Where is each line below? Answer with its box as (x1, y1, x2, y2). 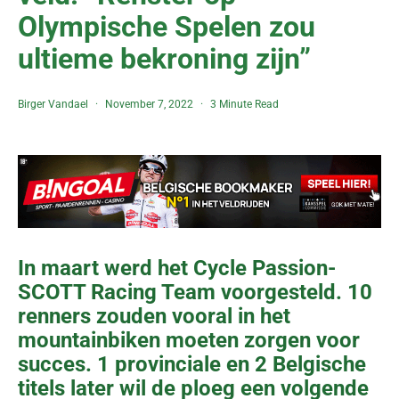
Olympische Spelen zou (18, 10, 315, 44)
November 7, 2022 (105, 98, 193, 110)
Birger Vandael (18, 98, 88, 110)
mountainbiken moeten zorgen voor (18, 327, 360, 353)
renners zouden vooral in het (18, 303, 290, 329)
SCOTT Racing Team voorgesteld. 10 (18, 279, 372, 305)
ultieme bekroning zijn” (18, 42, 311, 76)
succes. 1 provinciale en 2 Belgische (18, 351, 366, 377)
